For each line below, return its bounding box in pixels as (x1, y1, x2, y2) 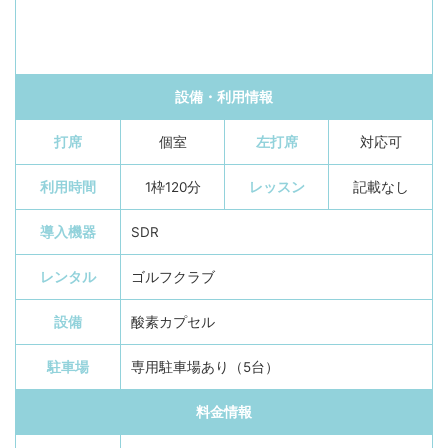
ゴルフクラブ (131, 269, 215, 286)
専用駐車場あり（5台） (131, 359, 279, 376)
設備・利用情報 (175, 89, 273, 106)
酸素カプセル (131, 314, 215, 331)
